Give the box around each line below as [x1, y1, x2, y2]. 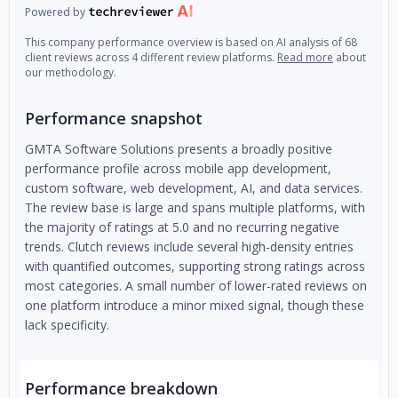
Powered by [25, 4, 85, 20]
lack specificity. [25, 316, 109, 333]
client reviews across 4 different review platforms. [25, 50, 277, 65]
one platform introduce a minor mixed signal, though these [25, 297, 364, 314]
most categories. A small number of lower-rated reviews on [25, 277, 367, 294]
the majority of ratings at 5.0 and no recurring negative [25, 219, 339, 235]
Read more [277, 50, 333, 65]
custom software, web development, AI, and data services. [25, 179, 362, 196]
